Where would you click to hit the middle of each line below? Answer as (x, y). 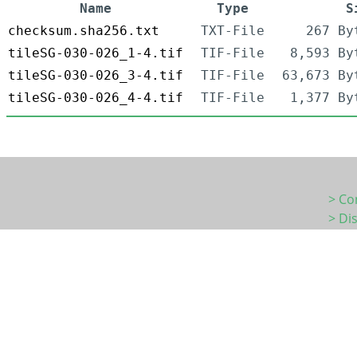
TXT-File (233, 31)
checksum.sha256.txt (84, 31)
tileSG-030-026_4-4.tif (96, 98)
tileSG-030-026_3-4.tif (96, 76)
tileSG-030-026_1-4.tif (96, 53)
